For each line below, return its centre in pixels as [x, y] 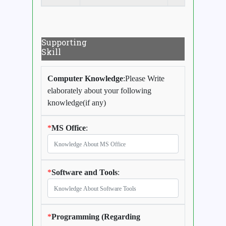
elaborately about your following [99, 91]
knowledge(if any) [77, 103]
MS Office [69, 128]
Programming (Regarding [96, 217]
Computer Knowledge [85, 79]
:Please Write [144, 79]
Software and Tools [84, 173]
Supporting [64, 42]
